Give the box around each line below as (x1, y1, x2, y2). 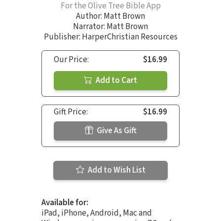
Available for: (41, 196, 88, 209)
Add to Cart (94, 74, 137, 86)
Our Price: (54, 53, 89, 66)
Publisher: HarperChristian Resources (43, 31, 178, 43)
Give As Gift (95, 124, 137, 137)
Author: (76, 10, 104, 22)
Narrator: (73, 20, 107, 33)
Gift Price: (54, 106, 88, 118)
